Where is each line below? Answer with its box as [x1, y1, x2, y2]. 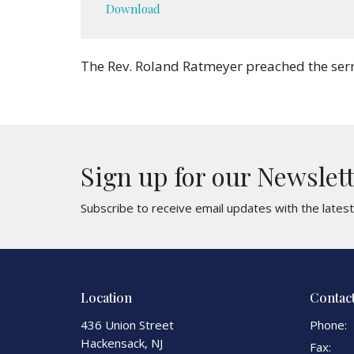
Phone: [310, 317, 347, 333]
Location [81, 288, 132, 306]
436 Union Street [81, 317, 174, 333]
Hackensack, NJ [81, 335, 163, 351]
